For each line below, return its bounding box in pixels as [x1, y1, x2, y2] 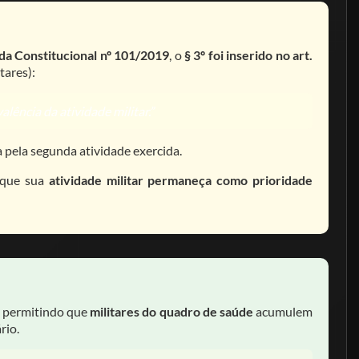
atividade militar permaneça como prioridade [48, 172, 313, 188]
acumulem [252, 304, 313, 319]
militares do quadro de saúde [90, 304, 253, 319]
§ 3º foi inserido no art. [184, 47, 313, 63]
